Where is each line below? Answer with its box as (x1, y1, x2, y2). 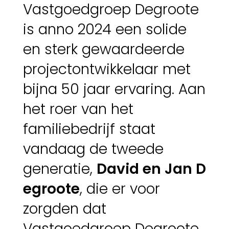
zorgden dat (22, 199, 106, 219)
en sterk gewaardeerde (22, 39, 185, 60)
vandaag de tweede (22, 139, 164, 159)
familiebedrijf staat (22, 119, 155, 140)
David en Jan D (96, 159, 206, 179)
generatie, (22, 159, 97, 179)
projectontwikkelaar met (22, 59, 191, 80)
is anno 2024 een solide (22, 19, 187, 40)
